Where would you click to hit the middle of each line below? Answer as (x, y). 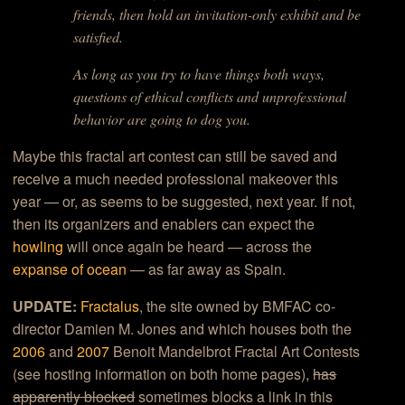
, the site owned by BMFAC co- (238, 306)
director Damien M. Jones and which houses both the (183, 329)
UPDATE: (45, 306)
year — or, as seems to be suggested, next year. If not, (184, 202)
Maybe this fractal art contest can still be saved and (175, 156)
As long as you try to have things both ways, (198, 74)
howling (38, 247)
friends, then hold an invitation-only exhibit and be (217, 14)
